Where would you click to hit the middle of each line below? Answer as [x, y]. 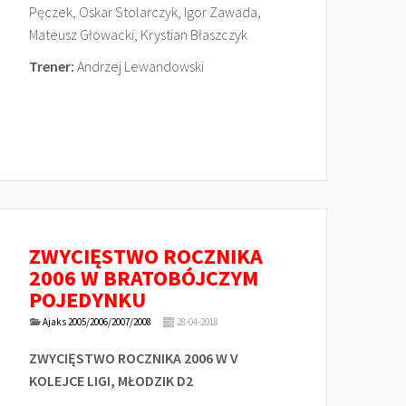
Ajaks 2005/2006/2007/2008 [97, 322]
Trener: [52, 66]
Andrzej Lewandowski [139, 66]
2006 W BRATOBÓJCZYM [144, 278]
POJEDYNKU [87, 300]
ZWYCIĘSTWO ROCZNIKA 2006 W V [134, 358]
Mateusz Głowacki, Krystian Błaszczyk [138, 34]
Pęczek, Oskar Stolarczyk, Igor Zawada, [145, 12]
